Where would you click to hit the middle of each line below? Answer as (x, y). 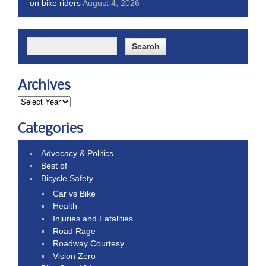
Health (65, 206)
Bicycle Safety (67, 178)
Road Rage (75, 231)
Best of (54, 165)
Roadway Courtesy (89, 243)
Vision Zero (75, 256)
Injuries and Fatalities (93, 218)
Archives (44, 86)
